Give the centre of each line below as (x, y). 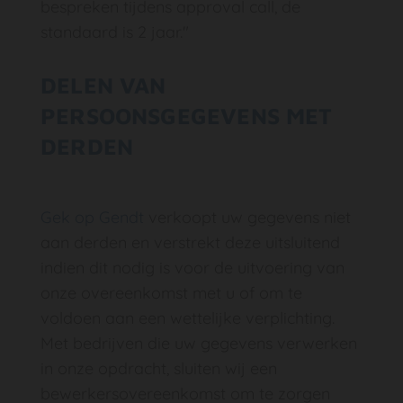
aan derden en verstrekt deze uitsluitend (190, 242)
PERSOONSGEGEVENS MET (187, 116)
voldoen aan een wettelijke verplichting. (188, 318)
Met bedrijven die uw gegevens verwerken (199, 343)
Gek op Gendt (92, 217)
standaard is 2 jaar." (115, 32)
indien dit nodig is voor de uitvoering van (193, 268)
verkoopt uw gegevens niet (247, 217)
